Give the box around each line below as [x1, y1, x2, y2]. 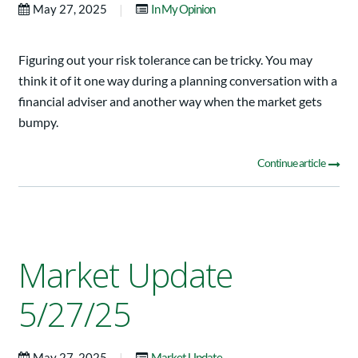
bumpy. [18, 114, 58, 130]
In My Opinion [151, 2, 215, 17]
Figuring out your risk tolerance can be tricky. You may [18, 52, 312, 68]
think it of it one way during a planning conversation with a [18, 73, 337, 89]
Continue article [257, 156, 327, 170]
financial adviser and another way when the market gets [18, 93, 322, 109]
